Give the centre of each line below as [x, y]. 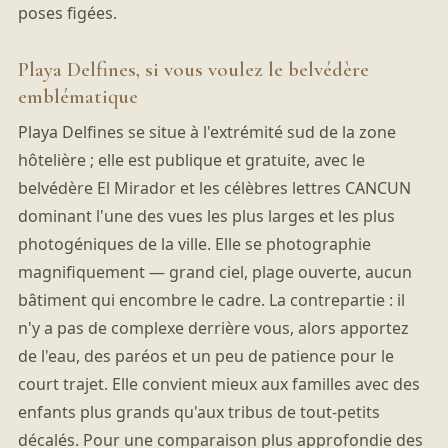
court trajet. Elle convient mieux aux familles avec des [218, 384]
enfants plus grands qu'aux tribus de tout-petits [198, 412]
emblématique [77, 97]
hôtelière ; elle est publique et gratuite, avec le [191, 160]
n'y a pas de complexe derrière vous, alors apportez [213, 328]
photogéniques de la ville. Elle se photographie [194, 244]
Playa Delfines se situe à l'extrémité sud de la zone [206, 132]
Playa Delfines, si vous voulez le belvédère [193, 70]
